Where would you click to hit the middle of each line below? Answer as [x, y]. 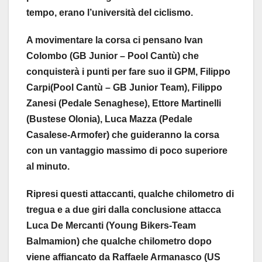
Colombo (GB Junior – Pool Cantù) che [113, 56]
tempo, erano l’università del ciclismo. [110, 13]
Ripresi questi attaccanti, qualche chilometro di [130, 194]
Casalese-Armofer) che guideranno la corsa [123, 135]
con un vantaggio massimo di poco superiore [127, 151]
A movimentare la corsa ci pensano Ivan [115, 40]
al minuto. [48, 167]
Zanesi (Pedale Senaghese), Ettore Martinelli [124, 104]
